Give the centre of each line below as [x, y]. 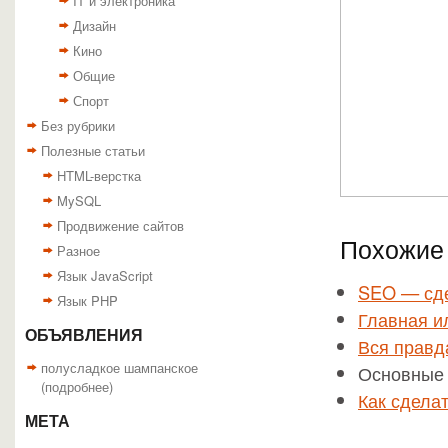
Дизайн [94, 25]
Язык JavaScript [105, 275]
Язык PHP [87, 300]
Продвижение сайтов [120, 225]
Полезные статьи [93, 150]
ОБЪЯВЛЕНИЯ [84, 335]
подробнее [77, 386]
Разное [78, 250]
